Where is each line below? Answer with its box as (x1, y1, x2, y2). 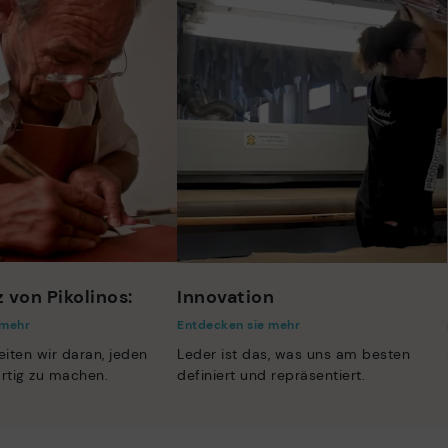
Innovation (177, 285, 274, 310)
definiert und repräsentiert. (177, 366, 365, 385)
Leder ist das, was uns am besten (177, 345, 410, 364)
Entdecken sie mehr (177, 317, 300, 334)
